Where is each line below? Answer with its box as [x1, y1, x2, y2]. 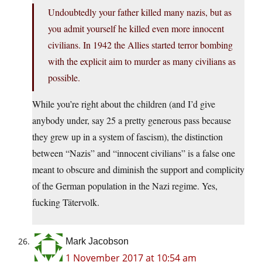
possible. [48, 71, 80, 84]
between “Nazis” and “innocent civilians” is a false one [32, 147, 235, 160]
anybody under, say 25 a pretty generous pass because [32, 114, 231, 127]
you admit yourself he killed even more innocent [48, 22, 224, 35]
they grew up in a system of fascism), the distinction [32, 130, 223, 143]
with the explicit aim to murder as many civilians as [48, 55, 236, 68]
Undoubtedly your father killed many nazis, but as [48, 6, 232, 19]
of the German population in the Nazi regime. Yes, [32, 180, 218, 192]
